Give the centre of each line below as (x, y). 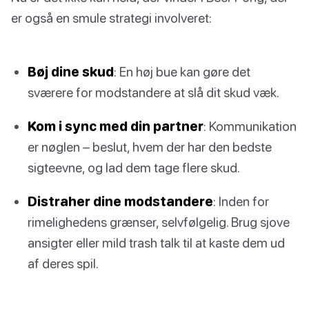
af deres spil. (63, 263)
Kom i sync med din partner (116, 126)
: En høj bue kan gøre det (182, 71)
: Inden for (241, 201)
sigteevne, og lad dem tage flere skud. (134, 168)
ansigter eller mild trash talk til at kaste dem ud (156, 243)
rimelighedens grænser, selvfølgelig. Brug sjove (159, 222)
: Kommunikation (250, 126)
